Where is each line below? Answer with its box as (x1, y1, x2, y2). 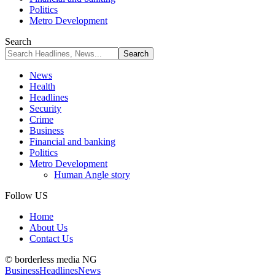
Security (29, 103, 61, 114)
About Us (29, 222, 68, 233)
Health (29, 81, 55, 91)
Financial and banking (29, 136, 115, 147)
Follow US (5, 190, 48, 201)
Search (5, 36, 31, 47)
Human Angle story (54, 169, 130, 180)
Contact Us (29, 233, 73, 244)
